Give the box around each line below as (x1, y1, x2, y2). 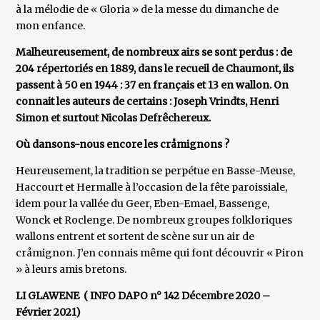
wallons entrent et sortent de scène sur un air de (16, 230, 255, 244)
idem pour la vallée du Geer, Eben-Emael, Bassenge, (16, 197, 270, 211)
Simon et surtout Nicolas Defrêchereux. (16, 111, 211, 125)
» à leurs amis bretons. (16, 263, 127, 276)
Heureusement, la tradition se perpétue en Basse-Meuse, (16, 164, 296, 178)
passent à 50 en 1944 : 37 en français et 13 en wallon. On (16, 79, 289, 92)
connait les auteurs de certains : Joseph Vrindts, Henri (16, 95, 279, 109)
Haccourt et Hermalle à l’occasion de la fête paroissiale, (16, 181, 288, 194)
